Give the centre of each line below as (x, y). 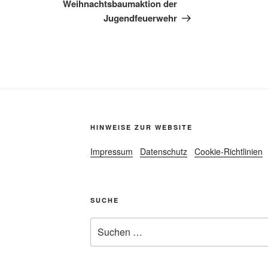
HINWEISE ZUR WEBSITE (141, 127)
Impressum (111, 152)
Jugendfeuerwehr (141, 18)
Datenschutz (163, 152)
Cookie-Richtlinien (228, 152)
